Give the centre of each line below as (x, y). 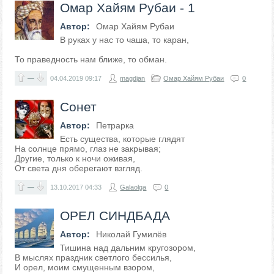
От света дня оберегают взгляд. (79, 168)
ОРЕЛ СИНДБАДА (115, 216)
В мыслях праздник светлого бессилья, (94, 257)
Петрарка (115, 125)
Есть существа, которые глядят (123, 139)
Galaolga (133, 187)
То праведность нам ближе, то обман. (91, 59)
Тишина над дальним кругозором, (128, 248)
